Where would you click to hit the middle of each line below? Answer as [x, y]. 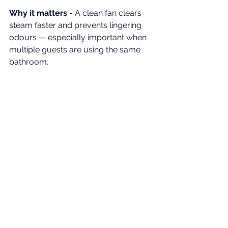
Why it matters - [42, 13]
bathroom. [29, 62]
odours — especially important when [79, 38]
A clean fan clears [109, 13]
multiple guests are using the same [76, 50]
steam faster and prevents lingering [76, 25]
